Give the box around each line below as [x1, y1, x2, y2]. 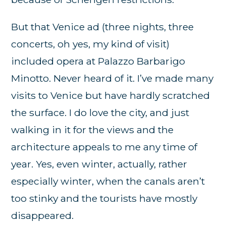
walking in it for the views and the [11, 124, 174, 136]
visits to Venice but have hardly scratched [11, 89, 210, 102]
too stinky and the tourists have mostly [11, 192, 198, 205]
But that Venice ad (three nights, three [11, 21, 194, 33]
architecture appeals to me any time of [11, 141, 198, 153]
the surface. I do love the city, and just [11, 106, 190, 119]
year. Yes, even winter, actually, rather [11, 158, 188, 171]
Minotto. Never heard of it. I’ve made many [11, 72, 214, 85]
